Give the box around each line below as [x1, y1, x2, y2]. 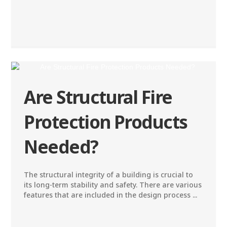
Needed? [24, 134, 98, 159]
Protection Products [24, 109, 187, 134]
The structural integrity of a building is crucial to [24, 169, 194, 179]
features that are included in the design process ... [24, 190, 198, 200]
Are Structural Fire [24, 85, 172, 109]
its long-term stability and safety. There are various [24, 179, 202, 190]
